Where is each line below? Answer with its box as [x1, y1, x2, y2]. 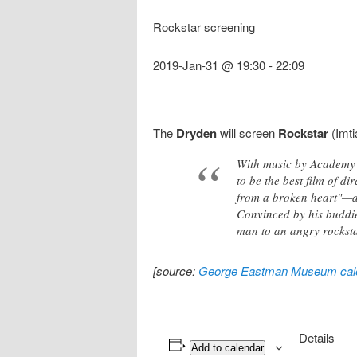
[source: [153, 261, 198, 279]
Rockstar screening [153, 18, 255, 36]
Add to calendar [190, 341, 264, 354]
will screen [217, 124, 278, 141]
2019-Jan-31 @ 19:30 [153, 57, 265, 74]
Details [298, 328, 335, 346]
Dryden [176, 124, 217, 142]
